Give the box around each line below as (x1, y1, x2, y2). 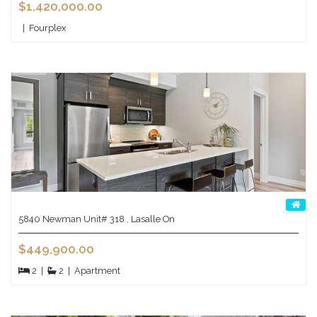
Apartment (70, 265, 120, 276)
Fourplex (25, 22, 66, 33)
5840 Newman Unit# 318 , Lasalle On (18, 213, 175, 224)
